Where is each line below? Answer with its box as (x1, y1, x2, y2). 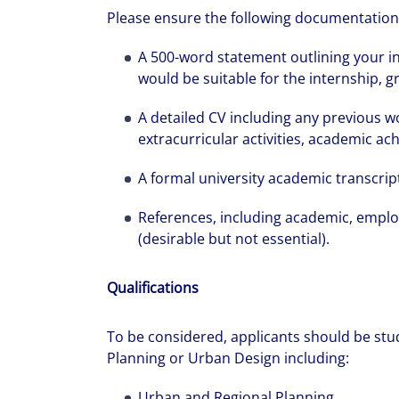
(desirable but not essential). (138, 229, 330, 248)
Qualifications (107, 278, 199, 297)
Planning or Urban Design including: (107, 348, 349, 368)
